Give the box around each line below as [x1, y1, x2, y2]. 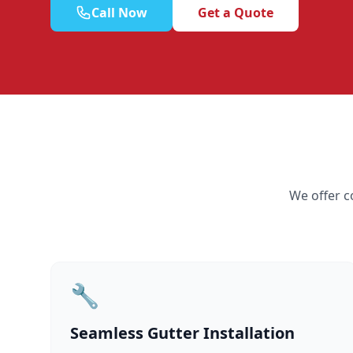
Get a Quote [198, 4, 273, 21]
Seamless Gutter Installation [70, 322, 295, 344]
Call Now [91, 4, 147, 21]
